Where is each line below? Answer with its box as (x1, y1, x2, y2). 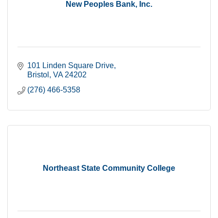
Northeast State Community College (43, 164, 175, 172)
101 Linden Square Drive (27, 61, 114, 70)
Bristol (27, 71, 49, 79)
